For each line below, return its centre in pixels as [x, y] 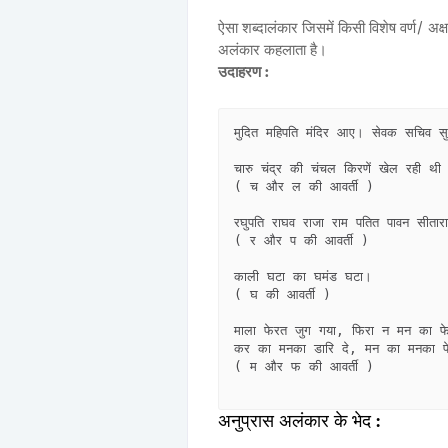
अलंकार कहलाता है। [272, 50]
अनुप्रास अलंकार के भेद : [299, 421]
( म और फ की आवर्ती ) [304, 367]
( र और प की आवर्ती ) [301, 241]
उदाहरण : [243, 72]
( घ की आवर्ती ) [282, 295]
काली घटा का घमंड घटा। [339, 277]
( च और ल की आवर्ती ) [304, 187]
